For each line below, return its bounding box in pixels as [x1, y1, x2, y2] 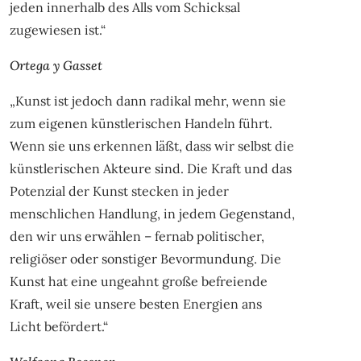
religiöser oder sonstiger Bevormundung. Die [9, 250, 281, 267]
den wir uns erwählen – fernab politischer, [9, 227, 264, 244]
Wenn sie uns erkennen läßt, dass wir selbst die [9, 137, 294, 154]
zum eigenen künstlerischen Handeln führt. [9, 114, 272, 131]
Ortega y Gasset [9, 56, 102, 73]
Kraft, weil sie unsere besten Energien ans [9, 295, 262, 312]
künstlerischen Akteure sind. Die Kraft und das [9, 160, 292, 176]
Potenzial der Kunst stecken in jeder [9, 182, 229, 199]
